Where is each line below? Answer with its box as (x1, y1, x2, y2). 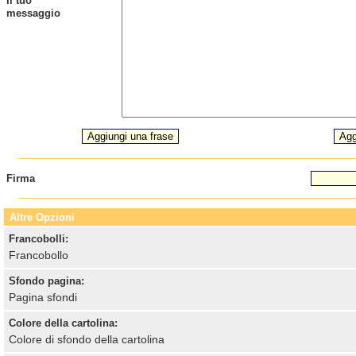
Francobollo (8, 249, 68, 261)
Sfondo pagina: (8, 275, 84, 287)
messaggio (6, 7, 60, 19)
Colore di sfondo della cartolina (8, 333, 164, 346)
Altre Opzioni (9, 211, 75, 223)
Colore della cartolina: (8, 317, 118, 329)
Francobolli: (8, 233, 68, 245)
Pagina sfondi (8, 291, 77, 304)
